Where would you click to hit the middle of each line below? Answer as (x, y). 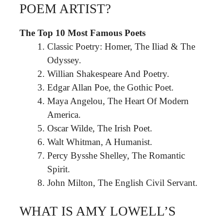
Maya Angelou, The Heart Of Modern (118, 101)
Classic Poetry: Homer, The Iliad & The (121, 46)
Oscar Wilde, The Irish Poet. (100, 128)
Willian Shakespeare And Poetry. (108, 73)
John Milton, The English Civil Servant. (122, 182)
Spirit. (59, 169)
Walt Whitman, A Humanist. (100, 142)
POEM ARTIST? (65, 9)
